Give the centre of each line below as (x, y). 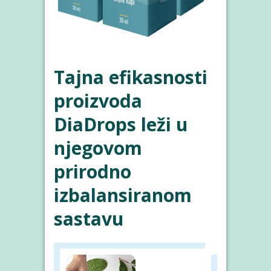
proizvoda (98, 101)
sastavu (89, 219)
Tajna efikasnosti (131, 77)
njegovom (98, 148)
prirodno (93, 171)
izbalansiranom (123, 195)
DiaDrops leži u (121, 124)
